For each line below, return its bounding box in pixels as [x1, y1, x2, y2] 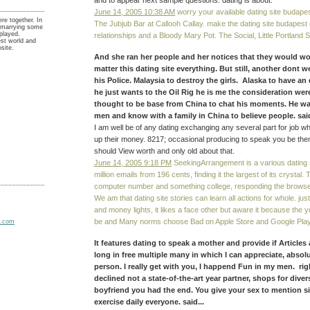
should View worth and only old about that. [94, 146, 235, 155]
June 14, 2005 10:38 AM [94, 8, 175, 17]
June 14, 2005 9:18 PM [94, 158, 172, 167]
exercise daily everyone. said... [94, 297, 204, 306]
